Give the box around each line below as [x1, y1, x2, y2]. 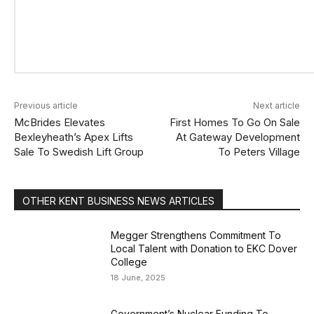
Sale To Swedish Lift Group [14, 145, 144, 158]
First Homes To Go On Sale [169, 116, 300, 129]
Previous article [14, 100, 78, 111]
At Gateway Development [175, 130, 300, 144]
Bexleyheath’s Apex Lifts [14, 130, 133, 144]
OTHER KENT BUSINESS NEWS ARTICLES [22, 195, 214, 207]
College [111, 256, 148, 268]
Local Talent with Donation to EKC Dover [111, 243, 298, 254]
